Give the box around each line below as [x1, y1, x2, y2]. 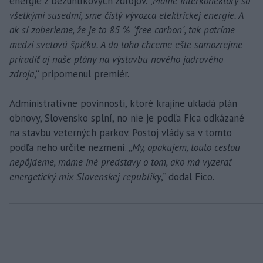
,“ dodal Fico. [161, 170, 214, 183]
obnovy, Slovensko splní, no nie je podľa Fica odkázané [9, 111, 244, 124]
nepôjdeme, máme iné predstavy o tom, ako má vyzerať [9, 155, 231, 168]
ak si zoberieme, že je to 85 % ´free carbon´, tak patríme [9, 23, 235, 36]
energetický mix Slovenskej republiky [9, 170, 161, 183]
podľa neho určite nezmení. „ [9, 140, 132, 154]
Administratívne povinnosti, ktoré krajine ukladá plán [9, 96, 237, 110]
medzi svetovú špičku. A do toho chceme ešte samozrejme [9, 38, 242, 51]
